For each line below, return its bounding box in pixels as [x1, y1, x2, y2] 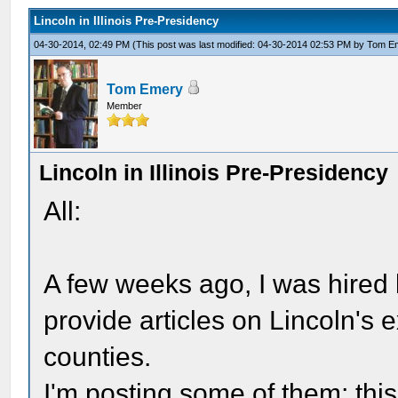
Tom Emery [107, 82, 184, 97]
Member [107, 100, 143, 111]
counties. [44, 342, 152, 371]
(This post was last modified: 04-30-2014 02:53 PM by [132, 39, 368, 50]
